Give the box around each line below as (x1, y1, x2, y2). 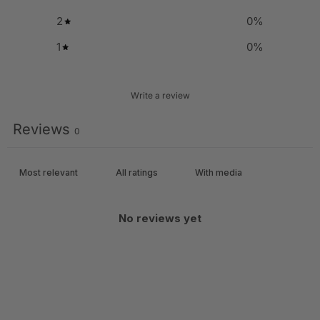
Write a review (130, 90, 190, 101)
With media (195, 167, 242, 179)
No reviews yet (119, 211, 201, 226)
